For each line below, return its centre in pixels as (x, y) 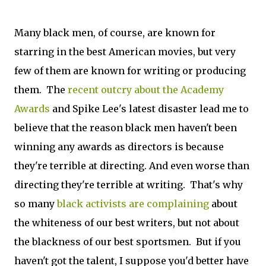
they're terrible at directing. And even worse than (132, 166)
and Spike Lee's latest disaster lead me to (149, 109)
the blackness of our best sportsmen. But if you (128, 242)
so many (36, 204)
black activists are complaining (133, 204)
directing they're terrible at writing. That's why (129, 185)
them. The (41, 90)
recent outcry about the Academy (146, 90)
